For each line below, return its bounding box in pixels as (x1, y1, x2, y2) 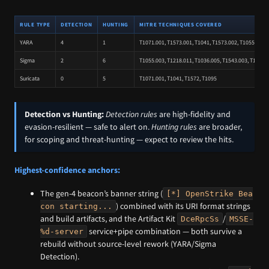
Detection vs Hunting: (25, 109, 104, 120)
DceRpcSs (181, 214, 220, 224)
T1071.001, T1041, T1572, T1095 (139, 74, 217, 83)
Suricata (20, 74, 40, 83)
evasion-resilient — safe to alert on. (25, 121, 151, 133)
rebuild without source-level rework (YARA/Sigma (40, 238, 217, 250)
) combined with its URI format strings (116, 201, 251, 212)
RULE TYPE (20, 21, 50, 29)
